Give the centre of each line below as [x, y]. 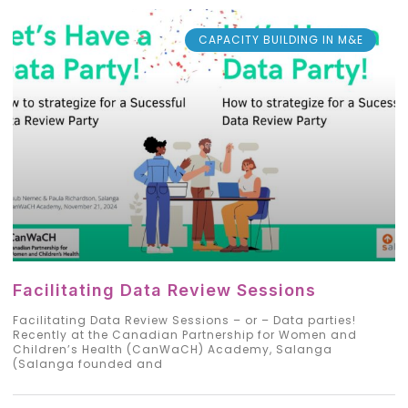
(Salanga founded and [88, 364]
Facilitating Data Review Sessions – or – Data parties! [184, 320]
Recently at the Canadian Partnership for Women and [185, 335]
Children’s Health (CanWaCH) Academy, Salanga [173, 349]
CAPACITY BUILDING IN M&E [280, 40]
